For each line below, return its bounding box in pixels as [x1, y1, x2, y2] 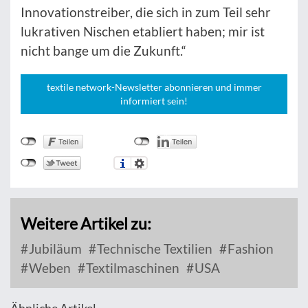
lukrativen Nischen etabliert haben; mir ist [21, 23, 265, 39]
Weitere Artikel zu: [21, 213, 151, 233]
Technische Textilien [94, 240, 212, 256]
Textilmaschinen [83, 259, 179, 276]
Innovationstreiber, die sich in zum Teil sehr [21, 3, 271, 20]
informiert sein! [120, 94, 188, 107]
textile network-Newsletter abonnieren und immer [46, 80, 262, 93]
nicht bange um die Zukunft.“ [21, 42, 186, 58]
